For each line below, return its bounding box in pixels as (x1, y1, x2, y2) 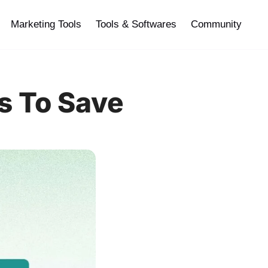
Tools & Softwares (96, 19, 176, 30)
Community (191, 19, 242, 30)
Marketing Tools (11, 19, 81, 30)
